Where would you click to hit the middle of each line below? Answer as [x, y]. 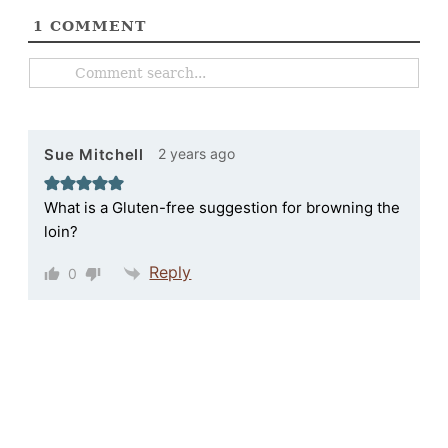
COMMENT [95, 25]
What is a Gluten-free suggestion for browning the [222, 207]
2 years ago [196, 153]
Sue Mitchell [94, 155]
